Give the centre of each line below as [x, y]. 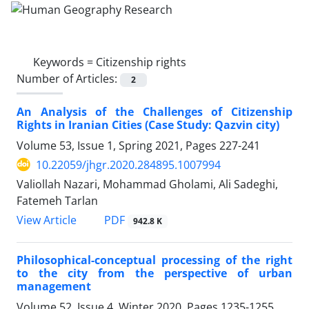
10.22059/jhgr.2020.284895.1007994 [128, 165]
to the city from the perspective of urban [154, 273]
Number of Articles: [68, 78]
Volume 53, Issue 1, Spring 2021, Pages [118, 145]
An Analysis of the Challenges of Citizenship [154, 111]
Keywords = [64, 62]
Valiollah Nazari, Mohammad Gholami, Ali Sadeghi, [147, 184]
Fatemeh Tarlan [57, 200]
